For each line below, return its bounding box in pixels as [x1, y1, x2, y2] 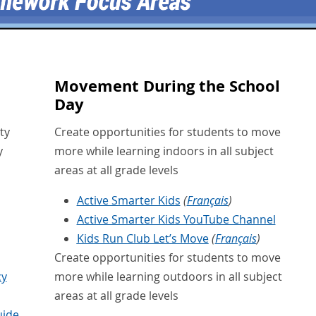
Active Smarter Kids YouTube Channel [76, 212, 276, 228]
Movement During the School [54, 75, 280, 97]
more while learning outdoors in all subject [54, 269, 282, 285]
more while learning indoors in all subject [54, 143, 274, 159]
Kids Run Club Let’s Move [76, 231, 209, 247]
